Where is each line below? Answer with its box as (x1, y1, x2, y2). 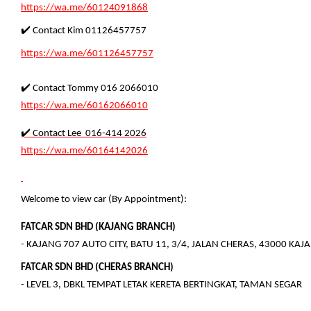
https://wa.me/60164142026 (21, 145, 148, 156)
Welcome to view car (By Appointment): (21, 194, 187, 205)
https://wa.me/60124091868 (21, 2, 148, 13)
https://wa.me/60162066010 (21, 100, 148, 111)
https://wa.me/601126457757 (21, 48, 153, 59)
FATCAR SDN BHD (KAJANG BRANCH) (21, 221, 176, 233)
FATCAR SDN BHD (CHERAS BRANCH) (21, 262, 174, 273)
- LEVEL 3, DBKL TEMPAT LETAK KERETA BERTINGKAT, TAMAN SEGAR (21, 279, 302, 290)
